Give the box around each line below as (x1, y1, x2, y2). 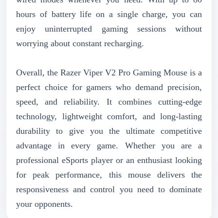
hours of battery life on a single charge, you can (16, 9, 202, 19)
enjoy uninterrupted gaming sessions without (16, 23, 202, 34)
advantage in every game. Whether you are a (16, 140, 202, 150)
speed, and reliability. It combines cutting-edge (16, 96, 202, 107)
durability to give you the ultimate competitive (16, 126, 202, 136)
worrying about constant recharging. (16, 38, 144, 48)
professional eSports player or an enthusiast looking (16, 155, 202, 165)
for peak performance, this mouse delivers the (16, 169, 202, 180)
